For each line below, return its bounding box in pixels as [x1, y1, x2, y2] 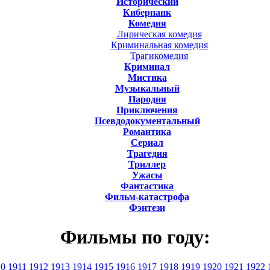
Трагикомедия [130, 50, 188, 61]
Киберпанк [123, 7, 171, 17]
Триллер [128, 159, 166, 169]
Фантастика [121, 180, 174, 191]
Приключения [116, 104, 178, 115]
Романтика [123, 126, 171, 137]
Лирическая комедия [116, 28, 202, 39]
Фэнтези [129, 202, 165, 213]
